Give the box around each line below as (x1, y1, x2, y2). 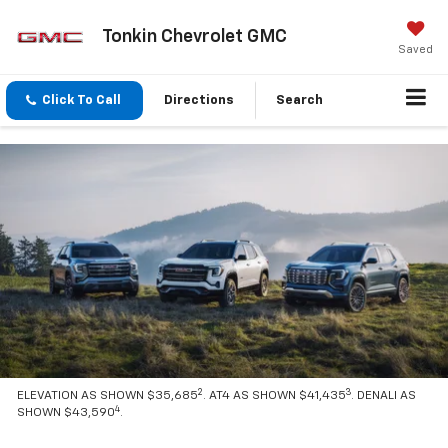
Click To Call (42, 94, 121, 107)
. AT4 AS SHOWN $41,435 (203, 390, 347, 403)
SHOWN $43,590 (17, 407, 116, 420)
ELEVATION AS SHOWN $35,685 (17, 390, 199, 403)
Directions (164, 94, 234, 107)
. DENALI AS (351, 390, 417, 403)
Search (276, 94, 323, 107)
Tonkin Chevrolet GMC (101, 27, 287, 46)
